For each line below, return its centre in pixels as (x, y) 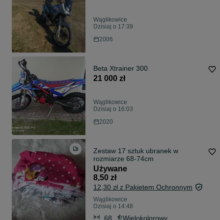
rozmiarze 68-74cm (124, 159)
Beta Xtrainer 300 (121, 69)
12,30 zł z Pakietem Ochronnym (143, 187)
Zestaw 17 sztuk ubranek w (136, 151)
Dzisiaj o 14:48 (113, 206)
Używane (110, 169)
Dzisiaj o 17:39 (113, 27)
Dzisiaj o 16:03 (113, 109)
